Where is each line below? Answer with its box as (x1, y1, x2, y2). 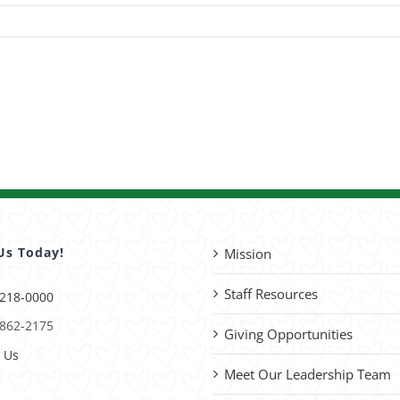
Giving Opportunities (224, 324, 353, 343)
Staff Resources (224, 284, 318, 303)
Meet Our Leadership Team (224, 364, 391, 383)
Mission (224, 244, 271, 262)
